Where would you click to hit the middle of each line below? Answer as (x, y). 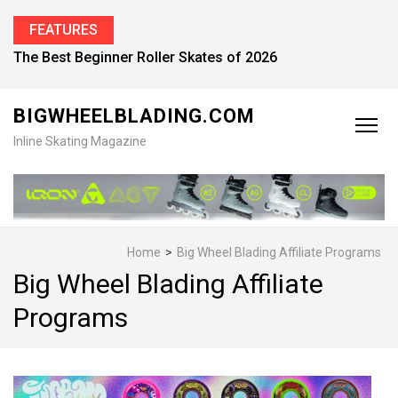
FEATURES (64, 30)
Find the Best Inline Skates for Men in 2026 (152, 57)
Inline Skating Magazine (80, 141)
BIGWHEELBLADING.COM (134, 116)
